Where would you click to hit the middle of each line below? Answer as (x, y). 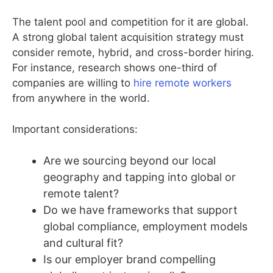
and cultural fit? (83, 243)
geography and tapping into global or (140, 177)
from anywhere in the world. (81, 98)
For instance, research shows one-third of (115, 68)
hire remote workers (183, 83)
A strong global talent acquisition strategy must (128, 37)
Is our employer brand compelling (129, 260)
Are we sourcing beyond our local (129, 161)
